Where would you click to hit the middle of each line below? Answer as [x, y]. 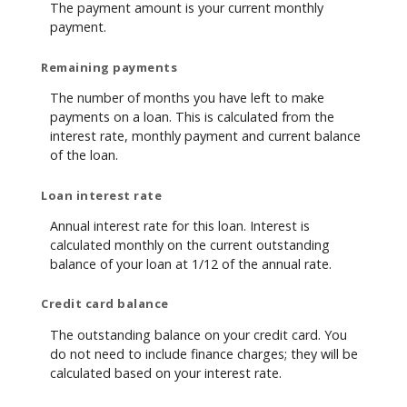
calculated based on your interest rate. [166, 372]
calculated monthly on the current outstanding [190, 245]
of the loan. [84, 155]
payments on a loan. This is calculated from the [192, 117]
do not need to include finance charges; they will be [204, 353]
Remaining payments [109, 67]
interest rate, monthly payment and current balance [205, 136]
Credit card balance [105, 304]
